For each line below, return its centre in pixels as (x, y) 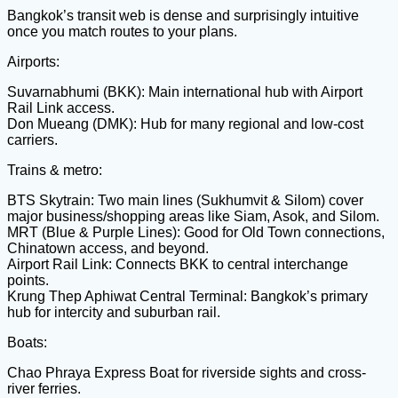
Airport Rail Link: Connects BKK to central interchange (178, 264)
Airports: (33, 61)
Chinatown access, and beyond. (108, 248)
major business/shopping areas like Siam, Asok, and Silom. (193, 216)
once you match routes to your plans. (122, 31)
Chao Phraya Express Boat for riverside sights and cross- (187, 372)
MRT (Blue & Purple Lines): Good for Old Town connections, (196, 232)
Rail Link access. (61, 107)
